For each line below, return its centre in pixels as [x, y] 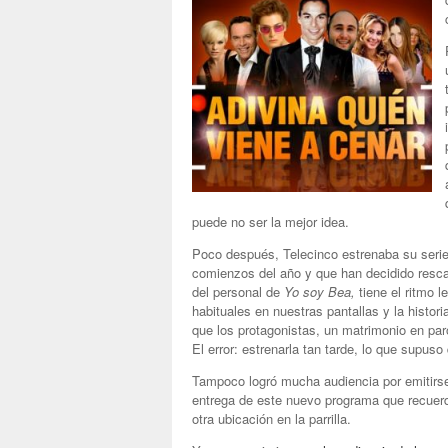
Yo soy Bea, [319, 291]
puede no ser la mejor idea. [270, 221]
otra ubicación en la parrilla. [271, 418]
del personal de [238, 291]
